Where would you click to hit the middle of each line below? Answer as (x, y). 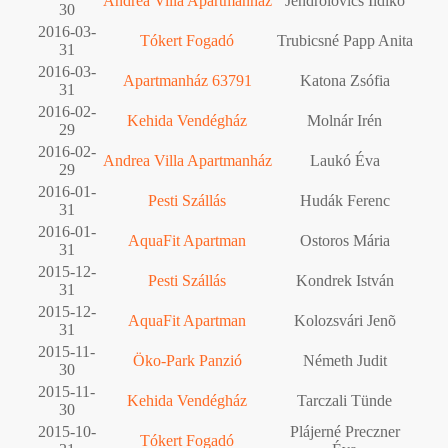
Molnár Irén (344, 120)
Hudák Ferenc (344, 200)
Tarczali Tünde (344, 400)
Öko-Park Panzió (187, 360)
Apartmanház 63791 (187, 80)
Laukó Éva (344, 160)
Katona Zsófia (344, 80)
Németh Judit (344, 360)
